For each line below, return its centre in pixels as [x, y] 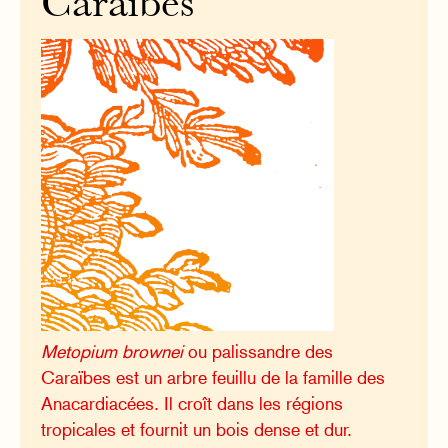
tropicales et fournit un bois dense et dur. [197, 429]
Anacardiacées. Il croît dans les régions [192, 403]
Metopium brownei [112, 351]
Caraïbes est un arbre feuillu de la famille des [213, 377]
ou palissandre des [258, 351]
